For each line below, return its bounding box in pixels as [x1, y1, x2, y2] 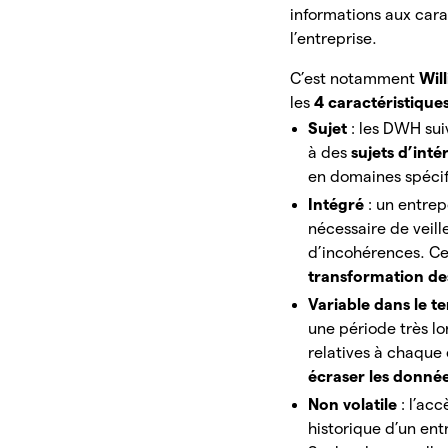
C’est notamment [290, 70, 420, 88]
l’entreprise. [290, 30, 382, 48]
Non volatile [308, 396, 402, 414]
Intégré [308, 196, 369, 214]
